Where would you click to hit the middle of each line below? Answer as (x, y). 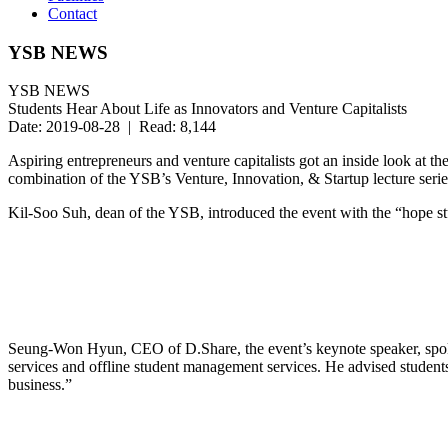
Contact (72, 13)
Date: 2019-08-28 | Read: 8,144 (112, 127)
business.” (40, 385)
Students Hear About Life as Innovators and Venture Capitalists (207, 109)
